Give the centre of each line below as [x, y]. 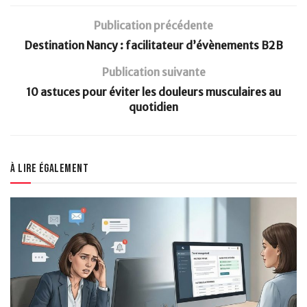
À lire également [49, 168]
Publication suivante [153, 72]
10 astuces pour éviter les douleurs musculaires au [153, 91]
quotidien [153, 107]
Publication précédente [153, 25]
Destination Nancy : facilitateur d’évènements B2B [153, 45]
